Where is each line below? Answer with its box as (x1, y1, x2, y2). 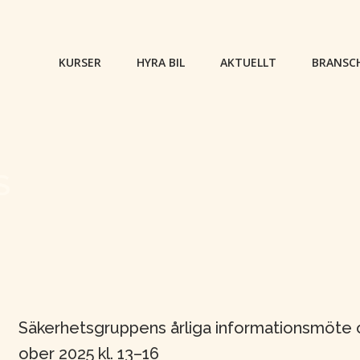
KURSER (59, 55, 101, 70)
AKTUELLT (220, 55, 276, 70)
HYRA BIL (137, 55, 185, 70)
